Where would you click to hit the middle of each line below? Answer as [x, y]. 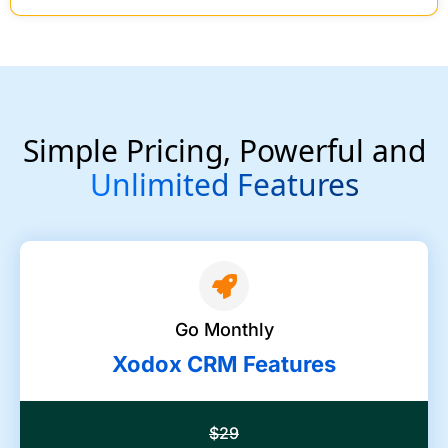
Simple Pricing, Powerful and [224, 151]
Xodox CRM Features [224, 364]
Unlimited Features [224, 185]
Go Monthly [224, 330]
